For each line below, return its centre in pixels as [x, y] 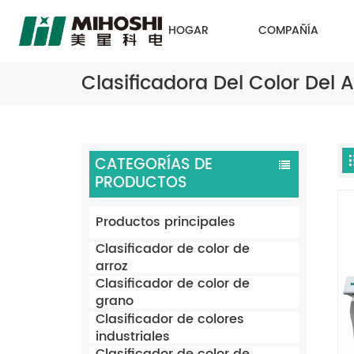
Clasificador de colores [170, 319]
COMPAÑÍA [289, 31]
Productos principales [166, 222]
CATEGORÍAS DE [153, 165]
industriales [133, 336]
